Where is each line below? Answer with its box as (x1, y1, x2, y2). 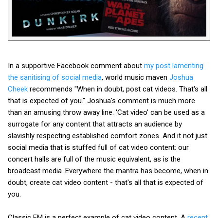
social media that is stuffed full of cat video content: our (8, 143, 189, 152)
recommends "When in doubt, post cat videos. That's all (28, 84, 207, 93)
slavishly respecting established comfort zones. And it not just (8, 131, 207, 140)
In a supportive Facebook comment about (8, 61, 144, 70)
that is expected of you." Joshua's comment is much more (8, 96, 195, 105)
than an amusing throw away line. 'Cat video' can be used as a (8, 108, 205, 117)
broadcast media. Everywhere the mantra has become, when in (8, 166, 208, 175)
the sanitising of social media (8, 73, 102, 82)
